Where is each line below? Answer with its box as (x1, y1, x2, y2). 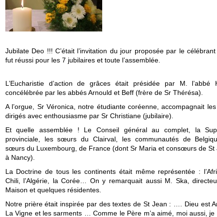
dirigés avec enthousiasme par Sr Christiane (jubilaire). (5, 111, 173, 120)
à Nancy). (5, 153, 35, 161)
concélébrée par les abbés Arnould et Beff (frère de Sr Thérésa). (5, 88, 203, 96)
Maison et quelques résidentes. (5, 186, 101, 194)
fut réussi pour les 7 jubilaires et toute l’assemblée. (5, 56, 160, 64)
